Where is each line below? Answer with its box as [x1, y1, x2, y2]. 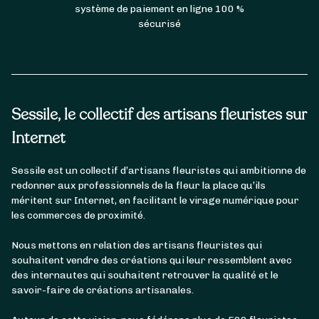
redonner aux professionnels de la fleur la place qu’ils [11, 179, 266, 192]
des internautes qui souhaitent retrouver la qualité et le [11, 269, 278, 282]
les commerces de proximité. [11, 209, 145, 222]
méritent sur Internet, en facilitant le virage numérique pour [11, 194, 299, 207]
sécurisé [138, 18, 181, 31]
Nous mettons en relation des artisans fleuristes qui [11, 239, 262, 252]
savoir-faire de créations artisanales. [11, 284, 194, 297]
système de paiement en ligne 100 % [75, 3, 244, 16]
